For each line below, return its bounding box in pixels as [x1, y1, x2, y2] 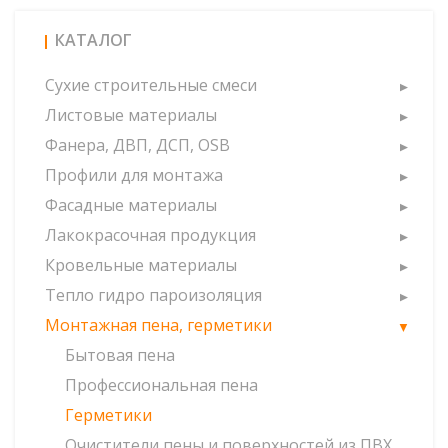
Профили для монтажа [45, 164, 223, 186]
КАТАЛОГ [55, 29, 132, 51]
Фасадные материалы [45, 194, 217, 216]
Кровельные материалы [45, 254, 237, 276]
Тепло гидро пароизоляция [45, 284, 262, 306]
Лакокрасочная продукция [45, 224, 256, 246]
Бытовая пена [65, 344, 175, 366]
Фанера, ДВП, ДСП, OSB [45, 134, 230, 156]
